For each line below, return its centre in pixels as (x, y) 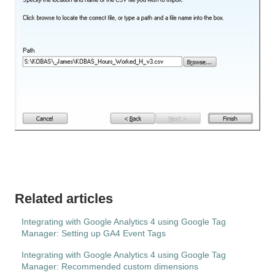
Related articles (64, 199)
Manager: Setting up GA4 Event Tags (94, 234)
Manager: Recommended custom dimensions (110, 267)
